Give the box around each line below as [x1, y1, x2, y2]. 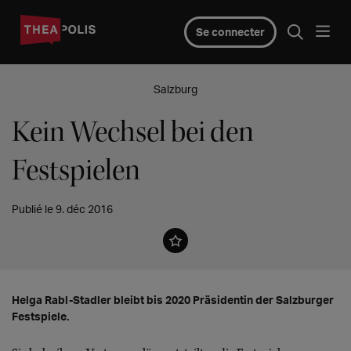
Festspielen [12, 152, 140, 189]
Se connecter [195, 25, 265, 38]
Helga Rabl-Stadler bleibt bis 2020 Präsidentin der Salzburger [12, 293, 334, 306]
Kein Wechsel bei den [12, 114, 254, 150]
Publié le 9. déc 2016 [12, 202, 113, 215]
